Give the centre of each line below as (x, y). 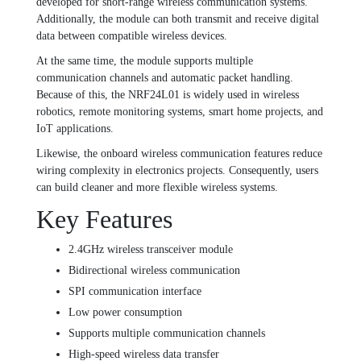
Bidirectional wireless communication (154, 271)
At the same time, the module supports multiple (145, 61)
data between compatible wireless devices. (132, 36)
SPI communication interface (135, 292)
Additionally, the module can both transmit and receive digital (178, 19)
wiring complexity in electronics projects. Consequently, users (177, 171)
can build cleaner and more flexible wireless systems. (157, 188)
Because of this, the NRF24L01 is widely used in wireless (168, 95)
